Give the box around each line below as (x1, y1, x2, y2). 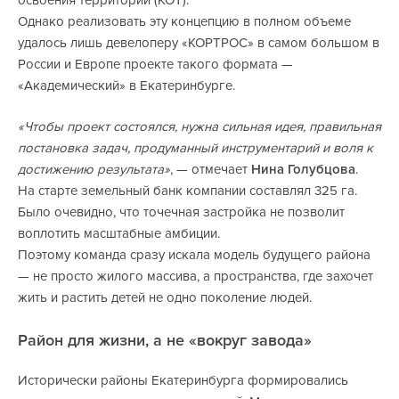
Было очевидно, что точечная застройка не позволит (18, 204, 345, 221)
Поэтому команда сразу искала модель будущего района (18, 247, 370, 264)
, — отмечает (170, 161, 251, 178)
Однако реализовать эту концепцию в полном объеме (18, 12, 351, 29)
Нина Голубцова (251, 161, 355, 178)
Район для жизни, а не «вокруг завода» (18, 330, 312, 351)
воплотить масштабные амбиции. (18, 225, 220, 242)
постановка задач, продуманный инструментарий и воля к (18, 140, 373, 157)
